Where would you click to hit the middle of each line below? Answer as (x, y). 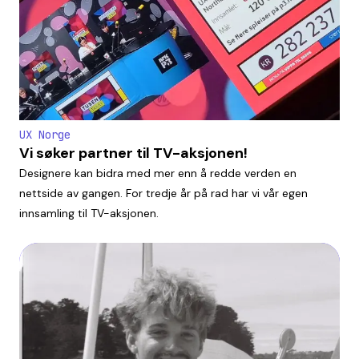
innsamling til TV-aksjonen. (89, 213)
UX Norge (45, 134)
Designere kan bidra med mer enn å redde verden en (158, 173)
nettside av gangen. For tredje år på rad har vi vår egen (163, 193)
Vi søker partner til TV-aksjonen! (133, 153)
